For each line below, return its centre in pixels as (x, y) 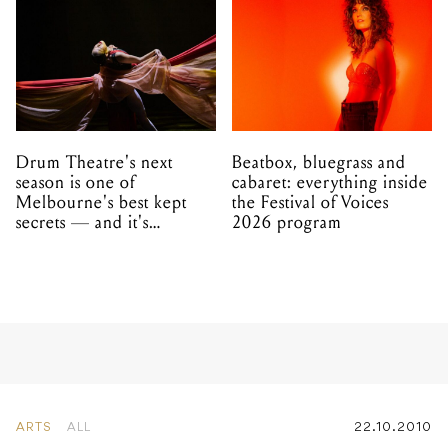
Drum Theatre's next (94, 162)
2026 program (287, 222)
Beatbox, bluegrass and (319, 162)
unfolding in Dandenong (110, 242)
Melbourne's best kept (101, 202)
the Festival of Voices (310, 202)
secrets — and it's (82, 222)
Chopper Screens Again (199, 369)
